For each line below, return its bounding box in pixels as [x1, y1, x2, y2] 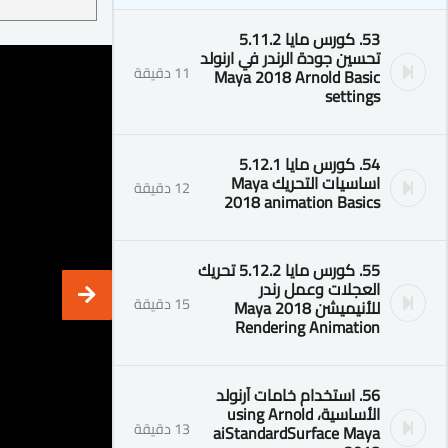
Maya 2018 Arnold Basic [214, 62, 380, 92]
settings [325, 81, 380, 111]
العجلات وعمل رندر [259, 274, 380, 304]
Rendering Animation [235, 312, 380, 342]
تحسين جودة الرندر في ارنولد [200, 43, 380, 73]
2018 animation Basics [224, 187, 380, 217]
